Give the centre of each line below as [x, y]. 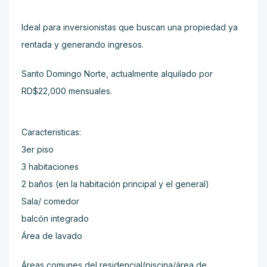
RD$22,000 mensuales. [67, 91]
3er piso [38, 149]
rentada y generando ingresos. [83, 44]
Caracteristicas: [51, 132]
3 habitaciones [50, 167]
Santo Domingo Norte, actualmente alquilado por [117, 74]
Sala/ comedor [50, 201]
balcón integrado [55, 218]
